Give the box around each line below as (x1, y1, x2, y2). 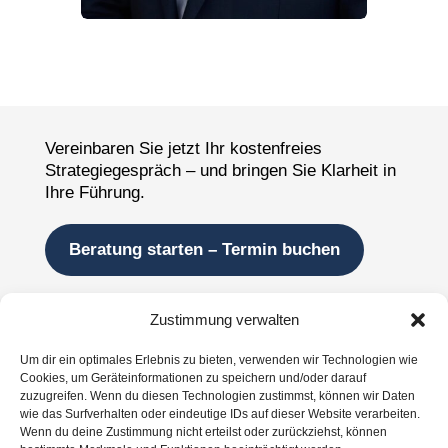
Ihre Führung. (44, 183, 145, 203)
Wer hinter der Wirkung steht (44, 349, 227, 366)
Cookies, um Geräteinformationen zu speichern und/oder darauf (20, 371, 366, 385)
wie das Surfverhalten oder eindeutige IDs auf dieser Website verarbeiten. (20, 407, 420, 421)
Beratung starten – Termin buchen (68, 240, 340, 260)
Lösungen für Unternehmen (44, 380, 239, 398)
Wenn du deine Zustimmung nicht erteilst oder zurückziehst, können (20, 425, 387, 439)
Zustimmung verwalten (149, 311, 299, 328)
